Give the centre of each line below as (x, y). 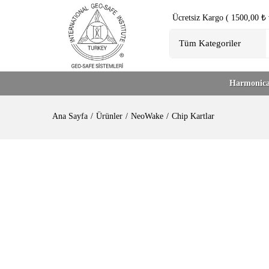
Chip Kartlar (193, 116)
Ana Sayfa (70, 116)
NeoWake (147, 116)
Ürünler (109, 116)
